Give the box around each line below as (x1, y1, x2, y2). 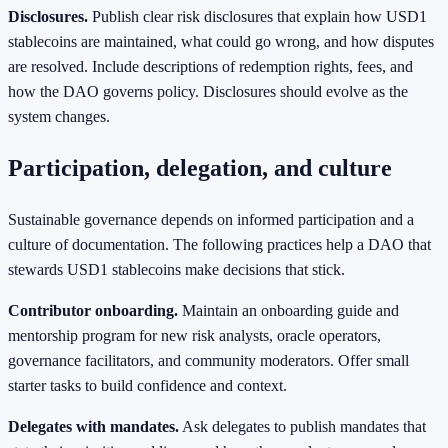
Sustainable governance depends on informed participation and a (8, 211, 414, 229)
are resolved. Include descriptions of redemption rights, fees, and (8, 58, 413, 76)
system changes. (8, 108, 110, 126)
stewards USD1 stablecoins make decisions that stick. (8, 261, 345, 279)
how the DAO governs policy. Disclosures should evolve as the (8, 83, 408, 101)
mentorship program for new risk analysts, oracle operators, (8, 327, 381, 345)
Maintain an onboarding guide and (178, 302, 399, 320)
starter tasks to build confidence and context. (8, 377, 287, 395)
